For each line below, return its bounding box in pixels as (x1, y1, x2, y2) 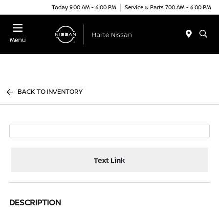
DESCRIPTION (9, 197, 62, 208)
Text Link (94, 155, 125, 165)
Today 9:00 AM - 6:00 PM (52, 3, 116, 11)
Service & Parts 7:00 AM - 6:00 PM (125, 3, 211, 11)
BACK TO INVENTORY (18, 87, 83, 96)
